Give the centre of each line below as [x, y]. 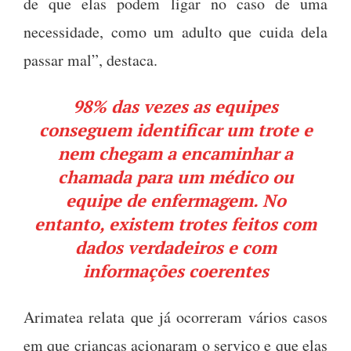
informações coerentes [175, 270]
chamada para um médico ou [175, 176]
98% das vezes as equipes [175, 106]
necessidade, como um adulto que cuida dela [175, 31]
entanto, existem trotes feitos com [175, 223]
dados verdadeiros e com [175, 247]
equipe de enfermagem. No [175, 200]
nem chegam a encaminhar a [175, 153]
